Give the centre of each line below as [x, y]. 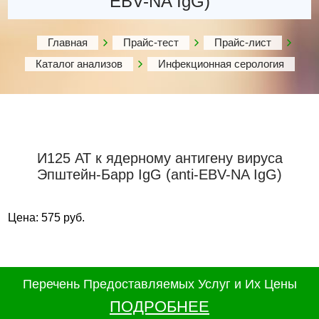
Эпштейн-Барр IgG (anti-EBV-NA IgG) [159, 174]
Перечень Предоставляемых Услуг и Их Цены [159, 284]
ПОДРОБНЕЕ [159, 307]
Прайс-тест [151, 42]
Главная [68, 42]
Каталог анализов [79, 64]
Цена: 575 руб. [46, 218]
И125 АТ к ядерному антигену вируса [159, 158]
